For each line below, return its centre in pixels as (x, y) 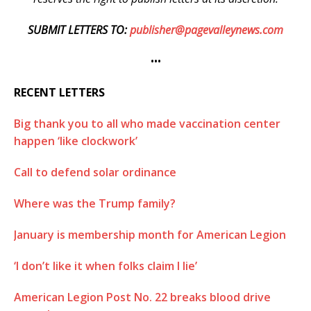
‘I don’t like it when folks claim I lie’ (106, 266)
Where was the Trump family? (95, 203)
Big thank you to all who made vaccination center (147, 123)
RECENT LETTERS (59, 92)
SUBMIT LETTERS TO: (77, 30)
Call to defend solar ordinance (95, 172)
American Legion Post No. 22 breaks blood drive (142, 297)
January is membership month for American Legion (150, 234)
